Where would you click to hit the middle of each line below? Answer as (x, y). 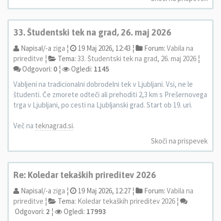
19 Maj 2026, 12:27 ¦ (105, 191)
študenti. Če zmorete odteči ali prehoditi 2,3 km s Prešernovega (110, 94)
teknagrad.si (54, 126)
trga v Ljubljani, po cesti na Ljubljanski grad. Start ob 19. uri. (103, 105)
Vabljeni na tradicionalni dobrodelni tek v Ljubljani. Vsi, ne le (103, 84)
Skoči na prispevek (179, 141)
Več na (24, 126)
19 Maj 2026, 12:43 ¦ (105, 48)
